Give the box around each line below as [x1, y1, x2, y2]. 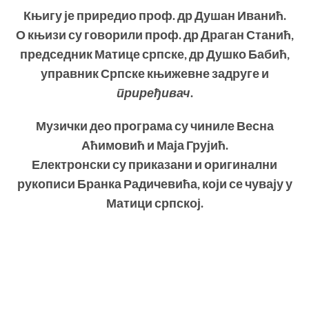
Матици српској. [106, 196, 203, 211]
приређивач [116, 85, 190, 100]
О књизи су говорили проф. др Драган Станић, [15, 27, 294, 42]
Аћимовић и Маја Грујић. [81, 138, 228, 153]
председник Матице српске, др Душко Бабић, [19, 46, 290, 61]
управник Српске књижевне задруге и [40, 66, 269, 81]
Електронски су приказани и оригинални [32, 157, 277, 172]
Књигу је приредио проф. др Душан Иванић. [23, 8, 286, 23]
